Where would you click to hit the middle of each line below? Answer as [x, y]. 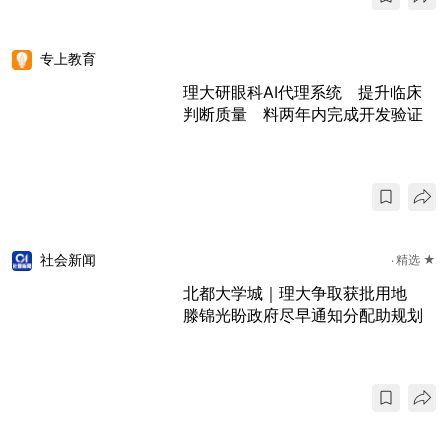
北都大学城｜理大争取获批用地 [303, 292]
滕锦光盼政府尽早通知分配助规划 [303, 314]
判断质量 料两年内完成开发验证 [303, 113]
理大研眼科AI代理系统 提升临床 [302, 91]
